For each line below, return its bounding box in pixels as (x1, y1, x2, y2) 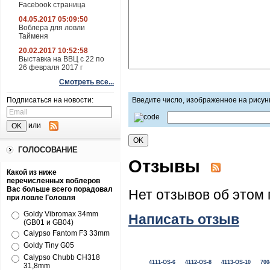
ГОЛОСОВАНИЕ (18, 145, 78, 154)
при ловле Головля (7, 193, 75, 202)
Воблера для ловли (19, 24, 85, 32)
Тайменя (19, 32, 48, 40)
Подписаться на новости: (7, 96, 93, 104)
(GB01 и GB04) (24, 218, 74, 227)
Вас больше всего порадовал (7, 185, 113, 193)
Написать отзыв (128, 212, 239, 227)
